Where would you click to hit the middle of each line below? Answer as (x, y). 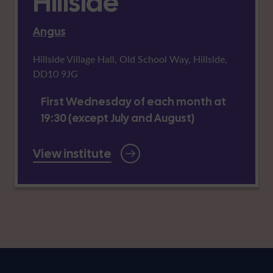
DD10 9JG (55, 74)
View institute (72, 154)
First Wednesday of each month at (134, 102)
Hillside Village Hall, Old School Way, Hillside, (130, 59)
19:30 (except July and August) (118, 118)
